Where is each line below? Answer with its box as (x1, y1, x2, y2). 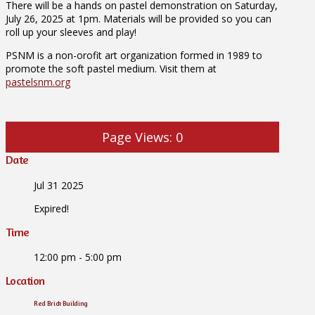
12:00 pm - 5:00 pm (34, 250, 122, 264)
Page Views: (101, 129, 172, 146)
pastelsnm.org (6, 75, 70, 89)
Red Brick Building (34, 299, 88, 307)
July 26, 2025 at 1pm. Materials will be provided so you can (6, 12, 271, 26)
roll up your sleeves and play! (6, 25, 136, 39)
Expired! (34, 201, 69, 215)
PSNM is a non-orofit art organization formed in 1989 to (6, 49, 262, 63)
